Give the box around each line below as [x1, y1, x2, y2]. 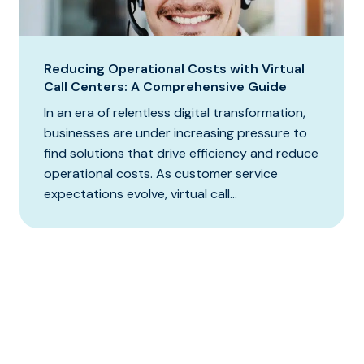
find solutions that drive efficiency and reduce [44, 144, 318, 162]
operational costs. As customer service [44, 164, 278, 182]
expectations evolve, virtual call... [44, 184, 237, 202]
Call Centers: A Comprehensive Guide [44, 77, 287, 95]
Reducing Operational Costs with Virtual [44, 59, 305, 77]
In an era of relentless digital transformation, [44, 103, 305, 121]
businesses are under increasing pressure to [44, 123, 307, 141]
